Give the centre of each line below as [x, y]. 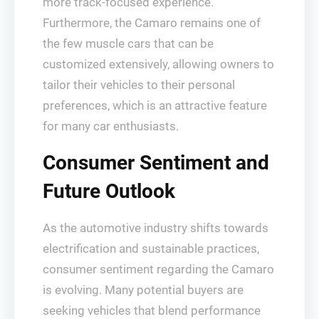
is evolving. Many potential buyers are [143, 290]
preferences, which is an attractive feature [155, 105]
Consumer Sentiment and [156, 163]
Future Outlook [109, 191]
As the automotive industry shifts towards [156, 228]
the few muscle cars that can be [128, 43]
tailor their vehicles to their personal [139, 85]
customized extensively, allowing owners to [158, 64]
